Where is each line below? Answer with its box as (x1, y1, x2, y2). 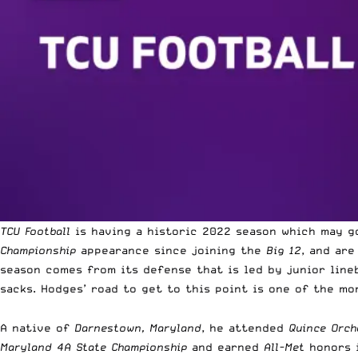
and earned (187, 340, 264, 353)
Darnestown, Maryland (74, 320, 201, 334)
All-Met (264, 340, 304, 353)
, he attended (201, 320, 288, 334)
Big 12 (266, 243, 301, 257)
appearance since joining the (76, 243, 266, 257)
